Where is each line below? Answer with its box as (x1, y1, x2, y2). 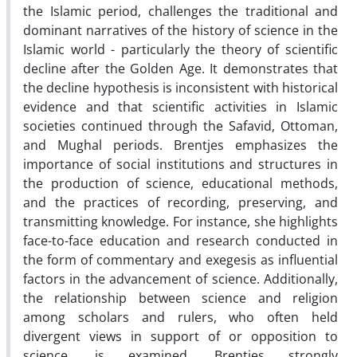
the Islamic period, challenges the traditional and (23, 2, 338, 20)
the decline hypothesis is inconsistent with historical (23, 78, 338, 96)
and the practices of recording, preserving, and (23, 193, 338, 211)
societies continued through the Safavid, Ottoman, (23, 116, 338, 135)
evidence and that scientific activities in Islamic (23, 97, 338, 116)
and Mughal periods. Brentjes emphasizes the (23, 135, 338, 154)
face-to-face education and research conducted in (23, 231, 338, 249)
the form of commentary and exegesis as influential (23, 250, 338, 269)
